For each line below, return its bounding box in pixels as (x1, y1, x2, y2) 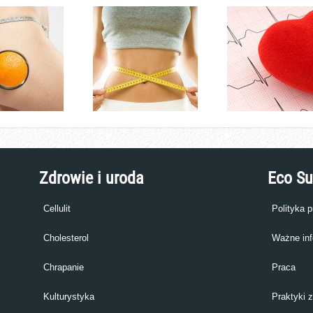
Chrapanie (43, 262, 84, 272)
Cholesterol (43, 233, 89, 243)
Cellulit (43, 203, 71, 214)
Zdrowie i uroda (38, 168, 144, 188)
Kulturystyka (43, 291, 94, 302)
